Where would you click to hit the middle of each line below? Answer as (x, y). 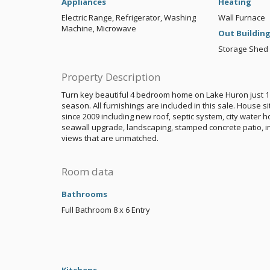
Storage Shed (243, 49)
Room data (88, 172)
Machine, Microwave (99, 29)
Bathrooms (84, 194)
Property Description (111, 77)
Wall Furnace (241, 18)
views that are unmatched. (110, 138)
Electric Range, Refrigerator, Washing (129, 18)
